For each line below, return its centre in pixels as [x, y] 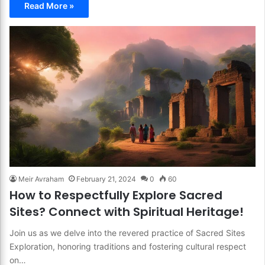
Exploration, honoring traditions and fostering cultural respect [128, 246]
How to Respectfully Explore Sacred [116, 195]
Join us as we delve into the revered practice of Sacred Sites [127, 232]
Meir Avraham [41, 179]
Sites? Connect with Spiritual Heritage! [127, 211]
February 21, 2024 [106, 179]
